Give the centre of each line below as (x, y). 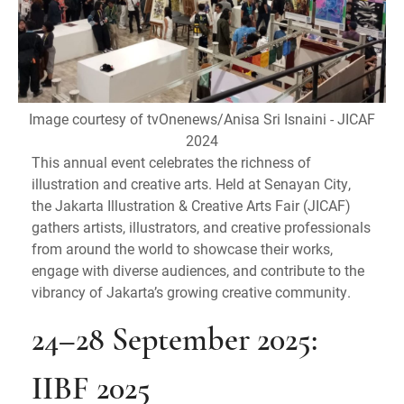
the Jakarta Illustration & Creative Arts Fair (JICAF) (191, 205)
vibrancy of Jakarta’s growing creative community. (191, 291)
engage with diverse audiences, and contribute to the (198, 270)
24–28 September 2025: (174, 341)
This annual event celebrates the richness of (171, 161)
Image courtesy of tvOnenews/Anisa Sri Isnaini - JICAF (202, 118)
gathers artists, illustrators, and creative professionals (201, 226)
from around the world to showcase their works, (182, 248)
